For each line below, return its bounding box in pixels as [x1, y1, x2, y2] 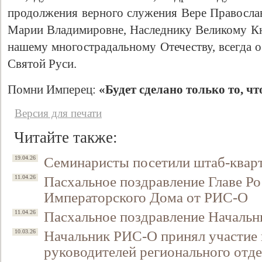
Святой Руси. [8, 57, 77, 71]
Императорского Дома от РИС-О [44, 189, 248, 205]
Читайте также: [14, 129, 118, 146]
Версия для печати [15, 107, 102, 119]
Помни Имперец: [8, 82, 99, 96]
